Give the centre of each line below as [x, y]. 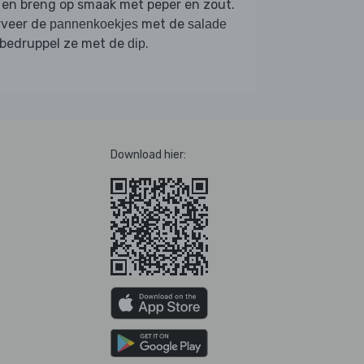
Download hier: [148, 154]
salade [207, 24]
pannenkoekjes [94, 24]
